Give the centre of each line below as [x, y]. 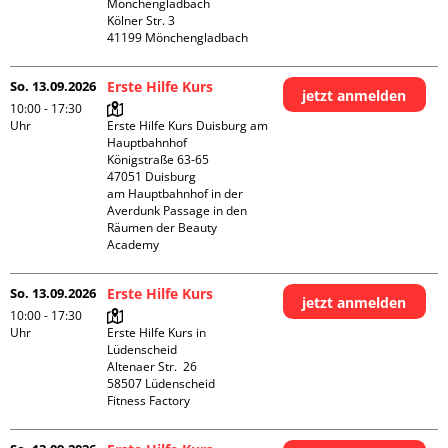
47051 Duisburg [152, 176]
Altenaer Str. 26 [152, 366]
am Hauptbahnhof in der [175, 193]
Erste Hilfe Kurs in [157, 332]
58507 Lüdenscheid [161, 383]
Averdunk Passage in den [177, 210]
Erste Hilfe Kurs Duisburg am [188, 125]
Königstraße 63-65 [158, 159]
